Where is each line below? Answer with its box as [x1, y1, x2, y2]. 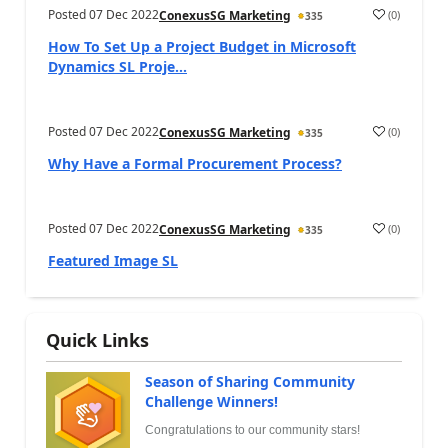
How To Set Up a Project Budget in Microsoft [48, 37, 356, 56]
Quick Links [46, 328, 149, 352]
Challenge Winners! [145, 392, 278, 411]
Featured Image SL [48, 251, 178, 270]
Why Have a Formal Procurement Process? [48, 154, 342, 173]
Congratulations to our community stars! [145, 423, 360, 437]
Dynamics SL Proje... [48, 57, 187, 76]
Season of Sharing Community [145, 372, 355, 391]
